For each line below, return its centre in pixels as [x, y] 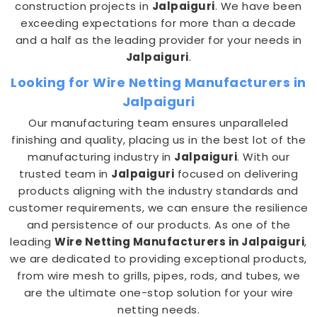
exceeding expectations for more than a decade [158, 23]
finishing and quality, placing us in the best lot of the [158, 140]
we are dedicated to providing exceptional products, [158, 259]
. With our [263, 157]
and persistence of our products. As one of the [158, 225]
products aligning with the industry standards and [158, 191]
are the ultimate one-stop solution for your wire [158, 293]
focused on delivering [236, 174]
